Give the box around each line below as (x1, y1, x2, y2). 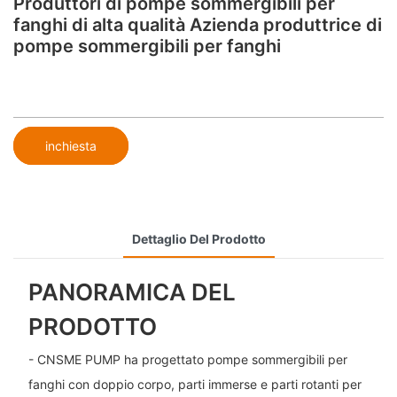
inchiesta (45, 137, 97, 153)
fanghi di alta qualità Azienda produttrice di (13, 14, 382, 35)
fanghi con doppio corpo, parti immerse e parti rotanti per (27, 377, 362, 393)
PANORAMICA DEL (27, 277, 236, 306)
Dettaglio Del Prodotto (131, 230, 266, 246)
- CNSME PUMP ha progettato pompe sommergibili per (27, 352, 347, 368)
